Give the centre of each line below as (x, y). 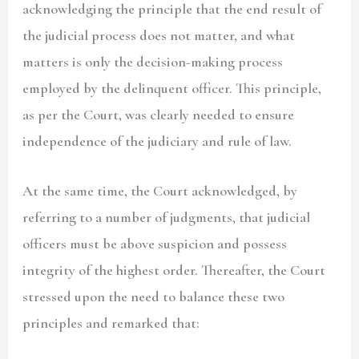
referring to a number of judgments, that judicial (167, 218)
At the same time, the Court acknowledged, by (160, 191)
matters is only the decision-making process (153, 62)
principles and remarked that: (111, 323)
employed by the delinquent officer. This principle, (172, 89)
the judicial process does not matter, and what (159, 36)
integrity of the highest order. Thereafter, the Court (174, 270)
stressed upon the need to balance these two (154, 297)
